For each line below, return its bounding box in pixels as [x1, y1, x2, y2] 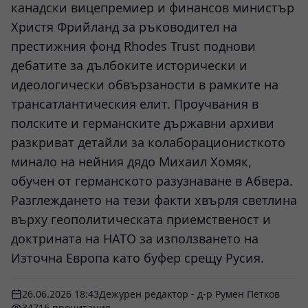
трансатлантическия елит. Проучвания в [11, 96, 258, 112]
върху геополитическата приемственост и [11, 211, 271, 228]
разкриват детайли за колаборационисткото [11, 134, 285, 151]
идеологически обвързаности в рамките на [11, 76, 278, 93]
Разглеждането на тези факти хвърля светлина [11, 192, 297, 208]
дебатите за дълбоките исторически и [11, 57, 247, 74]
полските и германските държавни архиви [11, 115, 274, 131]
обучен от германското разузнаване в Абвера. [11, 173, 293, 189]
